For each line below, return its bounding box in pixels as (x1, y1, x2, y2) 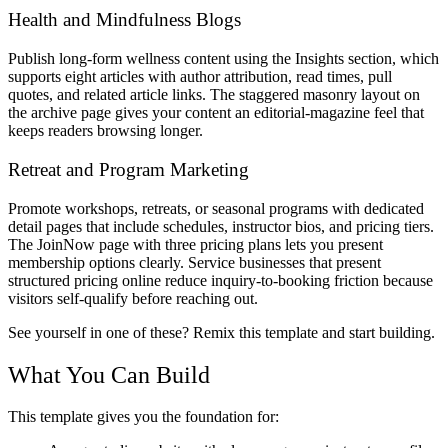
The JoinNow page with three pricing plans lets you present (8, 235, 383, 253)
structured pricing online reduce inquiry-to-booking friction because (8, 271, 433, 289)
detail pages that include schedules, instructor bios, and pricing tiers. (8, 217, 434, 235)
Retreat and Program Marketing (8, 158, 249, 180)
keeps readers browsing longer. (8, 122, 203, 140)
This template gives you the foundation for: (8, 408, 279, 426)
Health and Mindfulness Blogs (8, 9, 241, 31)
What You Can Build (8, 361, 210, 388)
